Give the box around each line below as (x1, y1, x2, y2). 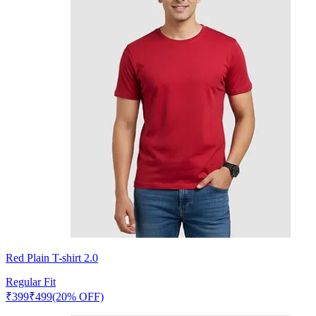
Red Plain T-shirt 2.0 (6, 251, 98, 264)
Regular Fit (6, 275, 56, 288)
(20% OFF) (52, 290, 104, 303)
